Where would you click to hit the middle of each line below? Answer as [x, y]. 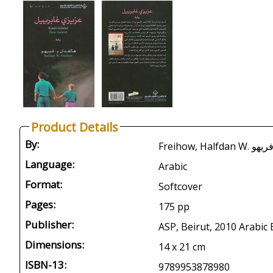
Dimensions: [55, 245]
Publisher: [49, 225]
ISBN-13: [46, 265]
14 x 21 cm [182, 247]
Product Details [75, 127]
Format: [44, 184]
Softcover [180, 186]
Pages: [40, 204]
